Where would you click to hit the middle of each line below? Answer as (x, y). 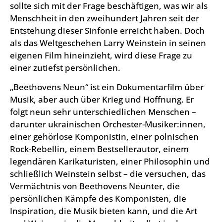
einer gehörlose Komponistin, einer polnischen (104, 137)
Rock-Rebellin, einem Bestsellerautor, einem (99, 149)
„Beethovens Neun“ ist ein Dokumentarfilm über (107, 87)
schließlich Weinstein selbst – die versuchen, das (108, 174)
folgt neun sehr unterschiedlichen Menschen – (103, 112)
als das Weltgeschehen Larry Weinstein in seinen (108, 43)
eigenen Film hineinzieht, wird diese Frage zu (101, 55)
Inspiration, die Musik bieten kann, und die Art (104, 211)
